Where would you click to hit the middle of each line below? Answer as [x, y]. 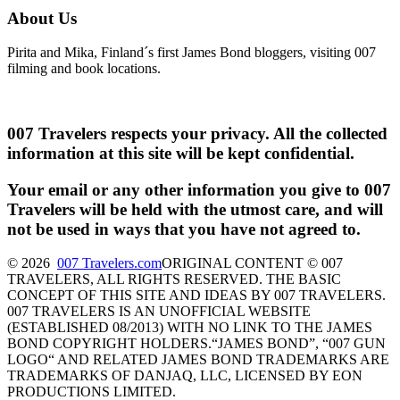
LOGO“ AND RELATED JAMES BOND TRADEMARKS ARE [198, 360]
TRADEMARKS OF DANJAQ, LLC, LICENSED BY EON [185, 376]
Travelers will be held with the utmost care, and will [195, 209]
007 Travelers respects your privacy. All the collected [197, 133]
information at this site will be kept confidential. [181, 153]
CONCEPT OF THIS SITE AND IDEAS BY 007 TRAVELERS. [196, 296]
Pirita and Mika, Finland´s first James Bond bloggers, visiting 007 [192, 53]
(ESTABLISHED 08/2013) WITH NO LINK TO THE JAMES [190, 328]
